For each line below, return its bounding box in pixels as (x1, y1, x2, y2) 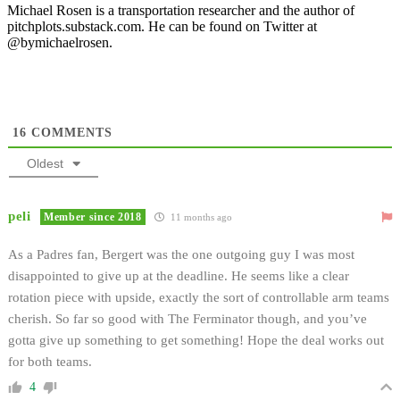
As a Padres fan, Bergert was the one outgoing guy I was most (8, 246, 354, 262)
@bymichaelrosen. (7, 34, 112, 50)
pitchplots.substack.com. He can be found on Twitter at (7, 18, 317, 34)
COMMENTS (27, 125, 112, 139)
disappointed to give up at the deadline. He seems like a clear (8, 268, 349, 283)
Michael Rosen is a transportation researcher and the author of (7, 2, 354, 18)
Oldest (27, 155, 63, 171)
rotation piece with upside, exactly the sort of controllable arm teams (8, 289, 389, 304)
